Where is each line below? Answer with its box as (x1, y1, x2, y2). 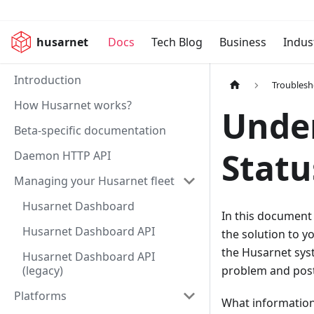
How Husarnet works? (14, 97, 132, 113)
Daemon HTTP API (14, 148, 111, 163)
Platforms (14, 288, 67, 303)
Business (219, 34, 266, 50)
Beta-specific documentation (14, 123, 166, 138)
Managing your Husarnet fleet (14, 173, 175, 189)
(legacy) (22, 263, 63, 278)
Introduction (14, 72, 81, 88)
